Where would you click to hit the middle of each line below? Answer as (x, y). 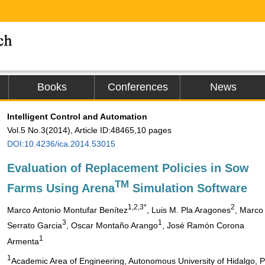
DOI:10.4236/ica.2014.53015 (61, 144)
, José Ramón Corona (203, 225)
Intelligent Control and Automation (77, 117)
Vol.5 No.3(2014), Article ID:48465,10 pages (89, 130)
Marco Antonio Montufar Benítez (67, 210)
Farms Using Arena (61, 188)
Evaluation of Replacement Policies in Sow (128, 168)
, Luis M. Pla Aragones (189, 210)
